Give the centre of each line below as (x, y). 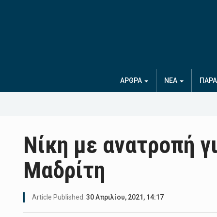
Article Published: (59, 197)
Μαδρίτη (64, 170)
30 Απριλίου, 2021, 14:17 (125, 197)
